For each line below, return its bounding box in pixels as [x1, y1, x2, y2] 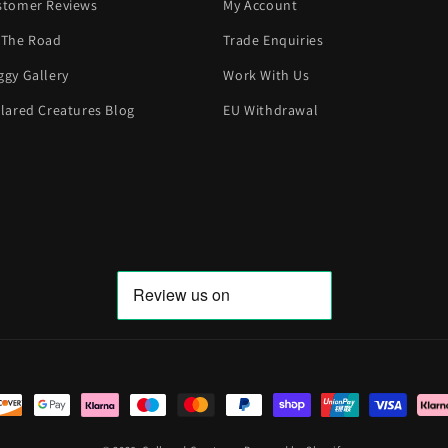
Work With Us [223, 66, 310, 84]
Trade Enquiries [223, 31, 324, 49]
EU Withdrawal [223, 101, 319, 119]
